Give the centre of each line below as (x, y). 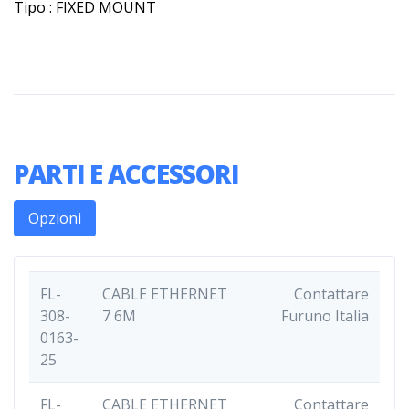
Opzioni (55, 218)
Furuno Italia (325, 315)
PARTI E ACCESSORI (126, 173)
